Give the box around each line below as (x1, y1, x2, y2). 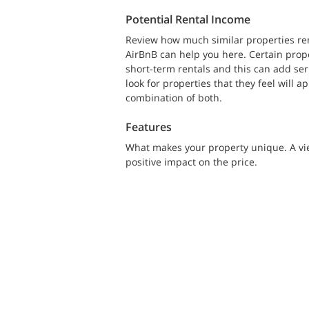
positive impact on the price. (126, 154, 257, 168)
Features (126, 119, 172, 134)
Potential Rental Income (126, 11, 250, 27)
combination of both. (126, 90, 222, 104)
